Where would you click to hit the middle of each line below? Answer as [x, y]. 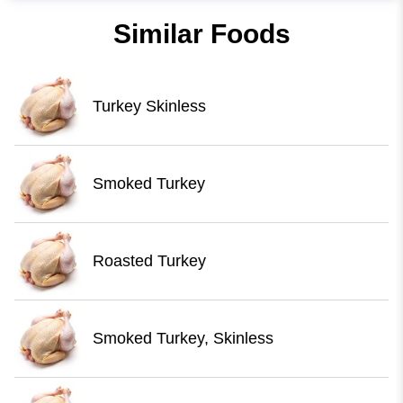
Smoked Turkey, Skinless [183, 339]
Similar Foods [201, 34]
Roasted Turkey [149, 261]
